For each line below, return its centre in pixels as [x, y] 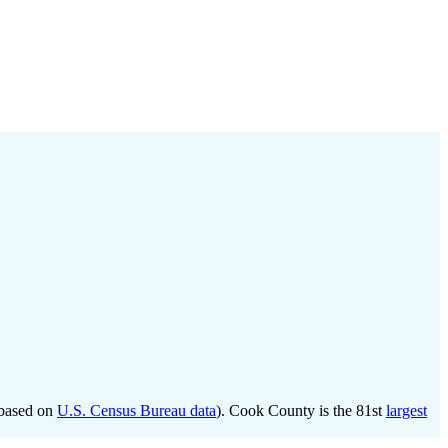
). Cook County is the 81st [301, 410]
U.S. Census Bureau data [136, 410]
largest [406, 410]
